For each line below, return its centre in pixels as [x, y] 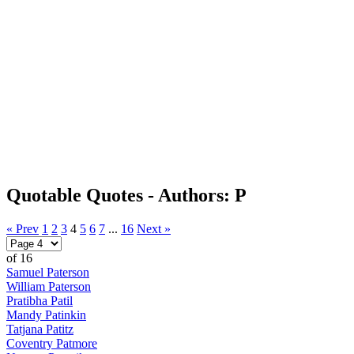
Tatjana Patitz [40, 329]
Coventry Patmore [52, 343]
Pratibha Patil [40, 300]
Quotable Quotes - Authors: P [126, 195]
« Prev [23, 228]
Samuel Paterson [48, 272]
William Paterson [49, 286]
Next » [154, 228]
